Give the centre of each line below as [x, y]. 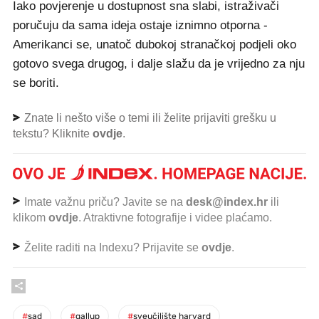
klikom [31, 217]
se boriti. [36, 83]
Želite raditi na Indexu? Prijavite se [111, 247]
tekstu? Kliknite [53, 133]
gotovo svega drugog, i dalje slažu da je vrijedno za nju [159, 63]
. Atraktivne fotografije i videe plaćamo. [175, 217]
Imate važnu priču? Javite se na [104, 202]
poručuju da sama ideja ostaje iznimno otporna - [140, 25]
